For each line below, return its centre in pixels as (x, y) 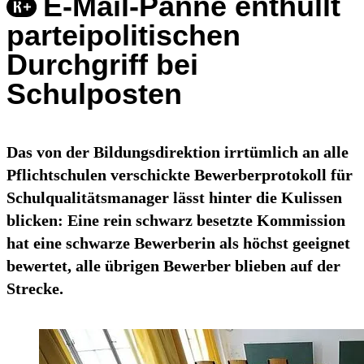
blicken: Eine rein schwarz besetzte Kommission (176, 221)
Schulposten (94, 94)
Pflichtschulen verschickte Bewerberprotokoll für (180, 175)
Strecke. (35, 289)
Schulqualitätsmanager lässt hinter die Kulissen (174, 198)
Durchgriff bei (102, 65)
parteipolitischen (123, 36)
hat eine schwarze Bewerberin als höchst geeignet (178, 243)
